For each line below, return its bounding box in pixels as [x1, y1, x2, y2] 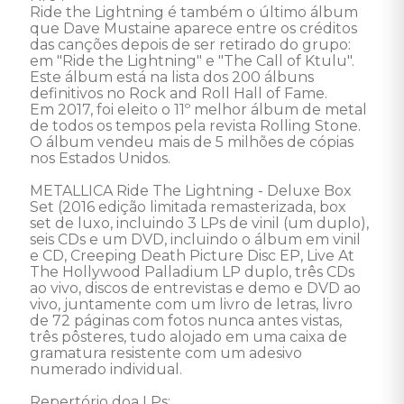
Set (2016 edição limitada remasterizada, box [30, 198, 350, 216]
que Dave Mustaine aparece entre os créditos [30, 20, 361, 37]
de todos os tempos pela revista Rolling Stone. [30, 117, 364, 134]
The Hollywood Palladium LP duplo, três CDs [30, 263, 358, 280]
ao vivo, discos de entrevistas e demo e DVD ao [30, 280, 364, 297]
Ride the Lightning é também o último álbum [30, 4, 362, 21]
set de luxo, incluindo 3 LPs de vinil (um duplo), [30, 215, 372, 232]
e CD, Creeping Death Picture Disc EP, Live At [30, 247, 358, 264]
